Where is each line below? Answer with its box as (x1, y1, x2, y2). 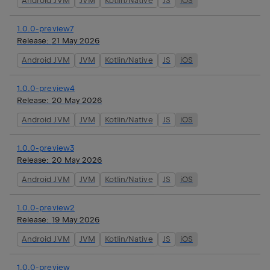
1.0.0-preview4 (17, 83, 75, 93)
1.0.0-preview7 (17, 24, 74, 33)
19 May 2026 (51, 215, 100, 224)
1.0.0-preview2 (17, 202, 75, 212)
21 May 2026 (51, 36, 100, 45)
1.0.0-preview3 (17, 143, 74, 152)
